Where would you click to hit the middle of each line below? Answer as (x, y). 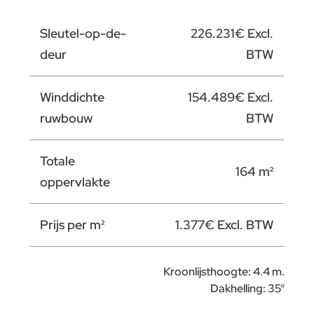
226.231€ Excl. (232, 33)
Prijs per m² (73, 224)
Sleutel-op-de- (83, 33)
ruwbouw (67, 118)
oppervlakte (75, 182)
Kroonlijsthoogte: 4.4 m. (224, 271)
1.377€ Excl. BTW (225, 224)
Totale (58, 161)
